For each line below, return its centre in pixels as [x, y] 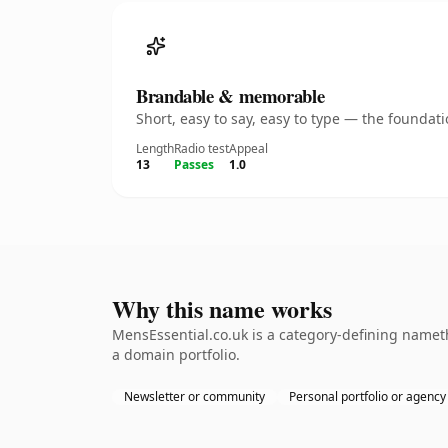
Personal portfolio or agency [367, 396]
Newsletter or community [194, 396]
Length [155, 148]
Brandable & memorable [230, 95]
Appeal [248, 148]
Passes [194, 164]
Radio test [201, 148]
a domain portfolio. [176, 354]
